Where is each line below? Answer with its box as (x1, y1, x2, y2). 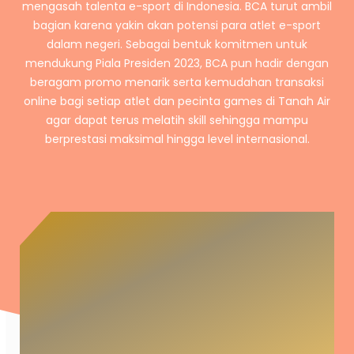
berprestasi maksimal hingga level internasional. (44, 130, 310, 147)
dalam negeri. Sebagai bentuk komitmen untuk (47, 36, 307, 52)
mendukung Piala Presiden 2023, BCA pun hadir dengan (25, 55, 329, 71)
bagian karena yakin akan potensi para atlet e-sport (33, 17, 321, 33)
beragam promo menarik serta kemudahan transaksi (30, 73, 324, 90)
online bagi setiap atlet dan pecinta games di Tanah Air (24, 92, 330, 109)
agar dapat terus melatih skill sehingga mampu (46, 111, 308, 128)
